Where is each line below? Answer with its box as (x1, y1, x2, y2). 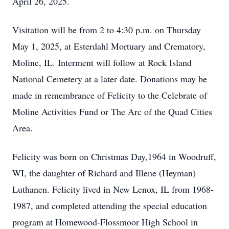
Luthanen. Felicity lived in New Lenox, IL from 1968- (12, 183, 214, 195)
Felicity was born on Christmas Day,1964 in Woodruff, (12, 150, 216, 163)
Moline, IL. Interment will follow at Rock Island (12, 56, 192, 68)
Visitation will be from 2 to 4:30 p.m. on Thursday (12, 24, 201, 36)
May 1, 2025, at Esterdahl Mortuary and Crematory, (12, 40, 205, 52)
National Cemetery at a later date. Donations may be (12, 73, 207, 85)
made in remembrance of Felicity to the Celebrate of (12, 89, 207, 101)
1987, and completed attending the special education (12, 199, 207, 212)
